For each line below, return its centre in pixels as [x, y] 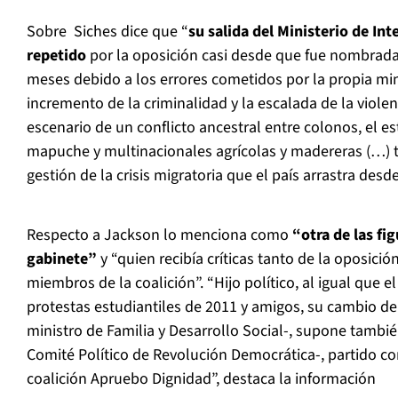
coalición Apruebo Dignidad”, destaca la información [201, 379]
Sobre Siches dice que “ [107, 32]
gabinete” [62, 259]
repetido [56, 56]
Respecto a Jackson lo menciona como [159, 235]
